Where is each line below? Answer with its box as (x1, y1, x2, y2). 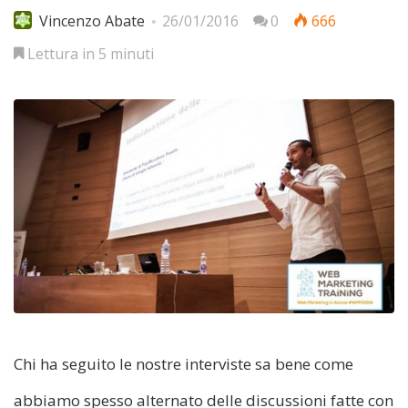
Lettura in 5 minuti (24, 43, 154, 64)
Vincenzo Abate (39, 10, 145, 31)
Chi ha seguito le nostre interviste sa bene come (14, 353, 353, 375)
